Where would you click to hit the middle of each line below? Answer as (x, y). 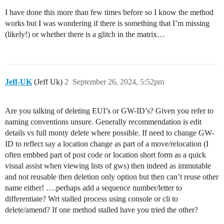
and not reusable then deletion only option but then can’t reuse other (112, 177)
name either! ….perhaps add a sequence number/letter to (93, 188)
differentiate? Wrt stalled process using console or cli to (91, 199)
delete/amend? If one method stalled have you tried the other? (101, 210)
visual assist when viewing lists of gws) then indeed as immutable (108, 166)
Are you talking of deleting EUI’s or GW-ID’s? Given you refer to (109, 111)
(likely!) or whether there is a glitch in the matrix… (85, 34)
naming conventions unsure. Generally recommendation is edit (103, 122)
